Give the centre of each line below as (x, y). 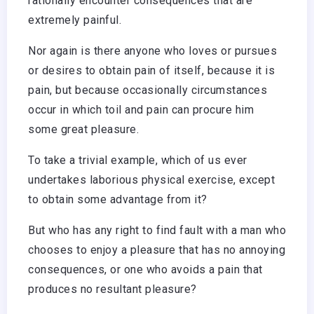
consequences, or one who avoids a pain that (145, 270)
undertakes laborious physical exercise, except (151, 180)
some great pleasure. (83, 130)
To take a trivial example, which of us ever (138, 161)
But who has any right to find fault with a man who (157, 231)
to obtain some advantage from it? (118, 200)
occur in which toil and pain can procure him (141, 110)
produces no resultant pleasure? (112, 289)
